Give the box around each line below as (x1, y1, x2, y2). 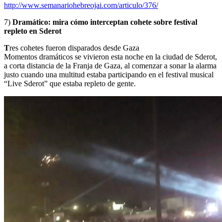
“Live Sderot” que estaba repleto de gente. (4, 79, 136, 88)
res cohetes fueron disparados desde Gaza (9, 43, 139, 52)
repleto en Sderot (4, 26, 61, 35)
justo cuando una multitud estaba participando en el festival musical (4, 70, 216, 79)
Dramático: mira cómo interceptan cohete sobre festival (12, 17, 197, 26)
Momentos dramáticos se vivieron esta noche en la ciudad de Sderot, (4, 52, 217, 61)
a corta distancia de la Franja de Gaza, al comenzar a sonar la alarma (4, 61, 217, 70)
